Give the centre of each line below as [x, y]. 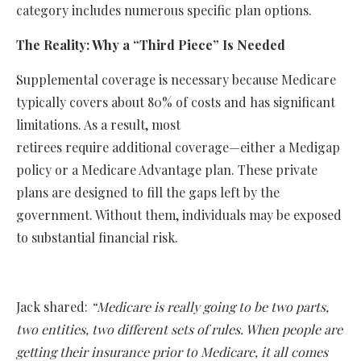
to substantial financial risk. [97, 238]
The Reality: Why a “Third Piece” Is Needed [151, 45]
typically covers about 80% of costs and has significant [176, 102]
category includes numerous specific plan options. [164, 10]
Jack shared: [54, 307]
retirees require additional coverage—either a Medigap [178, 147]
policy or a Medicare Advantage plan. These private [167, 170]
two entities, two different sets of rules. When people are [179, 330]
